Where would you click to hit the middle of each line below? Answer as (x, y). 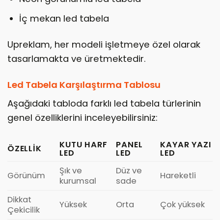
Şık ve (71, 170)
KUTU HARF (83, 144)
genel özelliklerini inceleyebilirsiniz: (82, 117)
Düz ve (129, 170)
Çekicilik (24, 210)
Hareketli (178, 175)
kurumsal (78, 181)
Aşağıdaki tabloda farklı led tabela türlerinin (104, 103)
